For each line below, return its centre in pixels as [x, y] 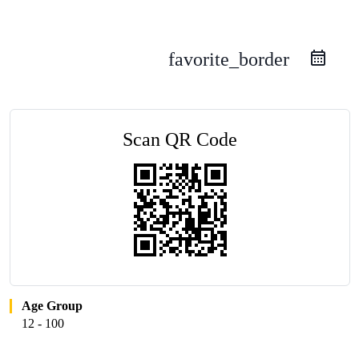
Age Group [52, 305]
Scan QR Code [180, 139]
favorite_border [228, 59]
